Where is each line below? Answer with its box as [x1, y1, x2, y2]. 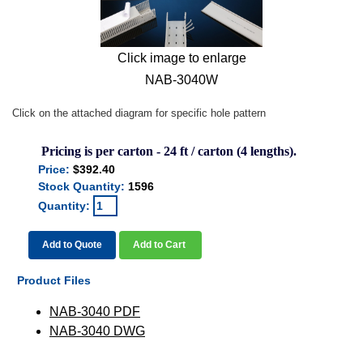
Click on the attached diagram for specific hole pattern [12, 107, 266, 119]
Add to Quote [42, 239, 102, 250]
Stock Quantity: [38, 180, 128, 193]
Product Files [17, 274, 91, 287]
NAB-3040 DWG [49, 324, 145, 338]
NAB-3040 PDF [49, 305, 140, 318]
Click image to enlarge [117, 51, 246, 65]
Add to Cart [133, 239, 188, 250]
